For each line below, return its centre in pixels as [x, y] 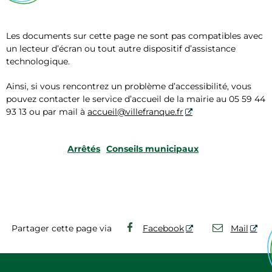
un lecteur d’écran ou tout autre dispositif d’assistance [121, 48]
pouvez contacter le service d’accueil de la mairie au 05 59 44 [136, 99]
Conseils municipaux [152, 148]
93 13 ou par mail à [47, 111]
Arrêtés [84, 148]
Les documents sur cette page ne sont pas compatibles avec [134, 36]
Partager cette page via [61, 228]
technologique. [38, 61]
